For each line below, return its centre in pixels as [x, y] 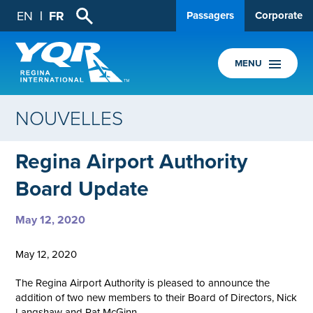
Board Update [82, 189]
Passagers [210, 15]
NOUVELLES [70, 118]
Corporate [279, 15]
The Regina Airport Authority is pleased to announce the [143, 283]
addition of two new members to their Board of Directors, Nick [156, 298]
